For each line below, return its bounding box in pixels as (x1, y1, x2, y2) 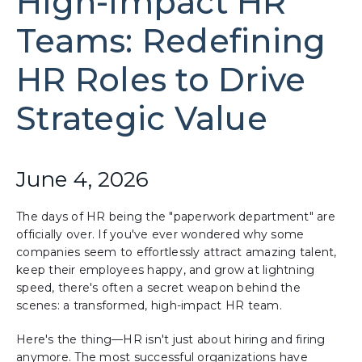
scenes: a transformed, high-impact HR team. (16, 297, 282, 313)
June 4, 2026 (16, 166, 149, 192)
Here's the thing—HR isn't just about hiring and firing (16, 331, 326, 347)
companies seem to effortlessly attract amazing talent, (16, 244, 337, 259)
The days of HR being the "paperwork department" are (16, 208, 335, 224)
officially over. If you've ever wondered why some (16, 226, 305, 242)
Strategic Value (16, 98, 267, 138)
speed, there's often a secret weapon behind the (16, 280, 301, 295)
